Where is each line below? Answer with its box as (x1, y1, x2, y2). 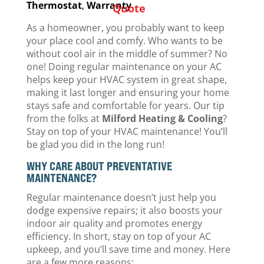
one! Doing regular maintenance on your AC (26, 60, 222, 73)
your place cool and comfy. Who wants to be (26, 34, 223, 47)
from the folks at (26, 112, 102, 125)
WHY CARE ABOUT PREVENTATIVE (26, 159, 172, 173)
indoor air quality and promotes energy (26, 217, 202, 230)
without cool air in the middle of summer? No (26, 47, 227, 60)
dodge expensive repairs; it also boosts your (26, 204, 223, 217)
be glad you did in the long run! (26, 138, 167, 151)
